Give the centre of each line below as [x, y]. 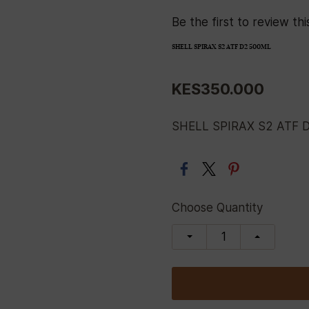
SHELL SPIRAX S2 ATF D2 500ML [221, 47]
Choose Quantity [217, 207]
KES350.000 [218, 89]
